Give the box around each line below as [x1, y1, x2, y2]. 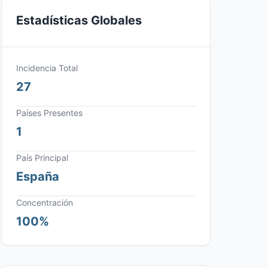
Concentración [16, 197, 73, 208]
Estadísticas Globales [16, 13, 142, 28]
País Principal [16, 153, 68, 163]
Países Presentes [16, 108, 83, 118]
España [16, 169, 59, 184]
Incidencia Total [16, 63, 78, 73]
